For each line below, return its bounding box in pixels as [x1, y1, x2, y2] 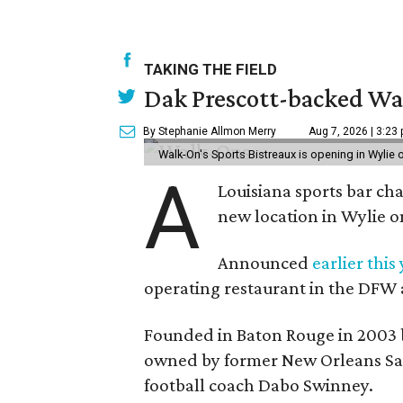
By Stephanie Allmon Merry [143, 124, 276, 138]
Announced [218, 251, 313, 273]
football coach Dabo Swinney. [144, 373, 373, 396]
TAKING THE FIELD [144, 59, 277, 78]
